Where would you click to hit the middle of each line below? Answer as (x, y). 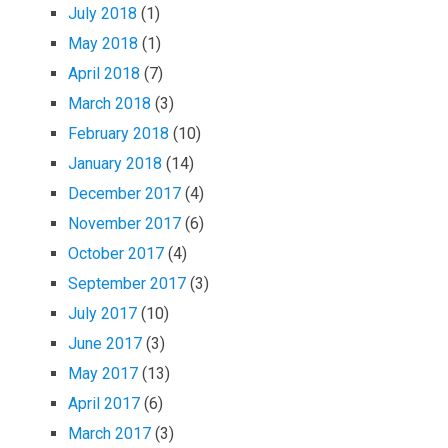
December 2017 (125, 193)
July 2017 (103, 313)
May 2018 (103, 43)
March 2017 (110, 433)
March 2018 (110, 103)
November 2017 (125, 223)
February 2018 (119, 133)
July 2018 (103, 13)
